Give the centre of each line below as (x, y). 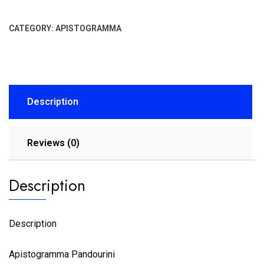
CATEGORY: (32, 29)
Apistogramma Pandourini (64, 255)
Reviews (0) (53, 143)
